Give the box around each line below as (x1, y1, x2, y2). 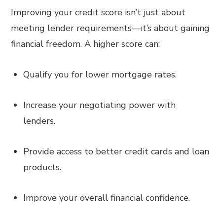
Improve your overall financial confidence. (23, 192, 190, 204)
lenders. (23, 115, 56, 127)
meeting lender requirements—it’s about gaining (11, 22, 210, 34)
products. (23, 161, 62, 173)
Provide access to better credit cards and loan (23, 146, 210, 157)
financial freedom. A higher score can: (11, 38, 160, 50)
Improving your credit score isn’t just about (11, 6, 186, 18)
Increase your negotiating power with (23, 99, 176, 111)
